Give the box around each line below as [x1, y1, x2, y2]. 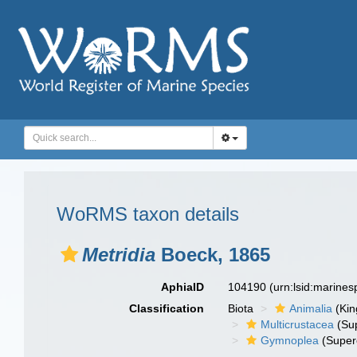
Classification [129, 302, 205, 315]
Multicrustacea [261, 318, 335, 331]
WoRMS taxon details [57, 203, 239, 225]
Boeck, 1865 [155, 244, 270, 265]
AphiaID [161, 280, 205, 293]
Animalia [289, 302, 333, 315]
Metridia [82, 244, 155, 265]
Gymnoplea [261, 334, 320, 347]
